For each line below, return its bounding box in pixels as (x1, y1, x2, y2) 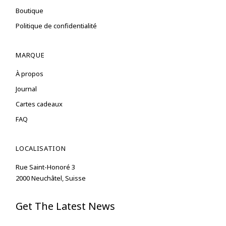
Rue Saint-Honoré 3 (16, 162, 76, 172)
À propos (16, 69, 44, 78)
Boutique (16, 6, 44, 15)
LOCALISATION (16, 143, 66, 153)
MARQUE (16, 50, 45, 60)
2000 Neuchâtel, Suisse (16, 173, 86, 183)
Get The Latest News (16, 199, 116, 213)
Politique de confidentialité (16, 21, 97, 30)
